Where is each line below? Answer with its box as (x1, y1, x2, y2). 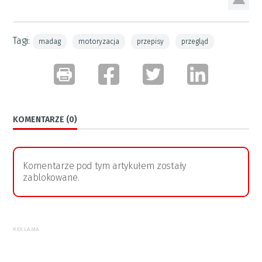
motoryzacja (78, 37, 120, 46)
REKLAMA (13, 225, 40, 233)
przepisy (137, 37, 164, 46)
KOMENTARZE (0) (13, 114, 78, 125)
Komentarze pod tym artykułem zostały (23, 160, 186, 171)
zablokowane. (23, 171, 80, 183)
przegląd (181, 37, 209, 46)
